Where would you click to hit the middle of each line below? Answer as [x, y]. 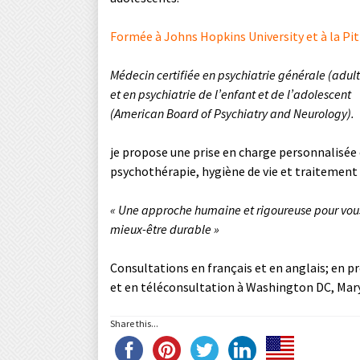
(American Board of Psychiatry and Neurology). [232, 113]
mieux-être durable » [165, 229]
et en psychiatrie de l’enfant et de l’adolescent [231, 94]
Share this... [134, 323]
